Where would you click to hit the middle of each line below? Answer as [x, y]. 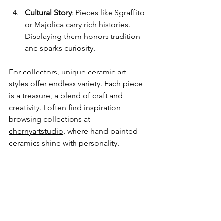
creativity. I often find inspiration [66, 107]
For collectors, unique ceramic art [69, 72]
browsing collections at [51, 119]
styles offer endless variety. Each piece [77, 83]
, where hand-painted [101, 131]
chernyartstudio [36, 131]
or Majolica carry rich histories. [78, 24]
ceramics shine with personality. [64, 143]
